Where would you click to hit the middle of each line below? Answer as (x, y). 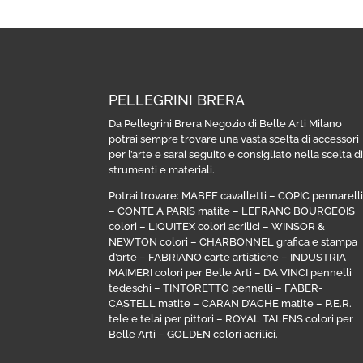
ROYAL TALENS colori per (290, 318)
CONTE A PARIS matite (174, 211)
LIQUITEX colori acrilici (205, 226)
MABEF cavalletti (224, 195)
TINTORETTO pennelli (218, 288)
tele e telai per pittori (162, 318)
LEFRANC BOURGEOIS (299, 211)
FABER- (304, 288)
